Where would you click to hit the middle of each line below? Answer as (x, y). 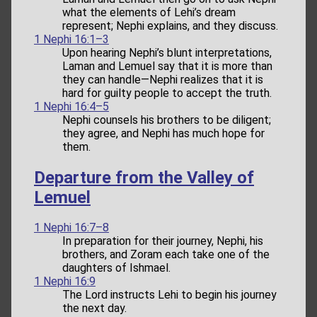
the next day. (94, 309)
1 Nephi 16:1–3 (71, 39)
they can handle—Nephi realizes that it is (163, 79)
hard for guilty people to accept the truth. (167, 93)
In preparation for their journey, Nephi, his (163, 241)
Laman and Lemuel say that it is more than (167, 66)
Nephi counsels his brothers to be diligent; (167, 120)
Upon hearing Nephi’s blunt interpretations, (167, 52)
